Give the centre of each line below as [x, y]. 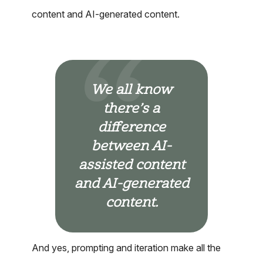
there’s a [131, 109]
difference [131, 128]
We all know [131, 90]
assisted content [131, 165]
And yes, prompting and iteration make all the [126, 248]
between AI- [131, 146]
